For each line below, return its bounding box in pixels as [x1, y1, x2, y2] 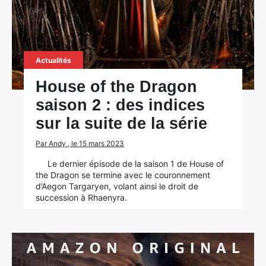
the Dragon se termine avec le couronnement [36, 170, 211, 180]
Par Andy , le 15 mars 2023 [36, 139, 125, 148]
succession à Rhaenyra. [36, 192, 128, 202]
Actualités [36, 56, 72, 65]
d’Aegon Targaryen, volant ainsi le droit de [36, 181, 199, 191]
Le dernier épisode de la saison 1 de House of [47, 159, 224, 169]
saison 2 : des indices [36, 96, 205, 114]
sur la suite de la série [36, 115, 208, 132]
